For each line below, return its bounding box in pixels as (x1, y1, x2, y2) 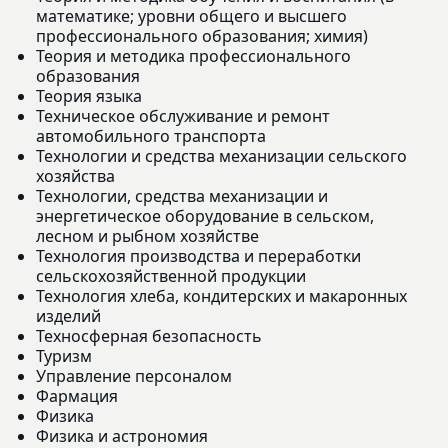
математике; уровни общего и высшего (36, 4, 347, 27)
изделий (36, 304, 101, 327)
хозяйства (36, 164, 115, 187)
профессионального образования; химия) (36, 24, 368, 47)
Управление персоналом (36, 364, 232, 387)
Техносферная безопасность (36, 324, 262, 347)
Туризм (36, 344, 92, 367)
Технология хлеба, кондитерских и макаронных (36, 284, 407, 307)
